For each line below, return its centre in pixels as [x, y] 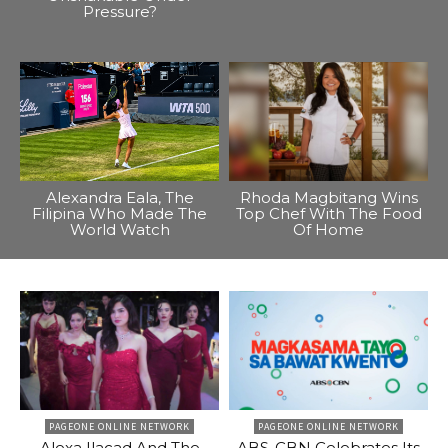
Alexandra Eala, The [119, 198]
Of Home [328, 230]
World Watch [119, 230]
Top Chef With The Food [328, 214]
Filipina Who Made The [119, 214]
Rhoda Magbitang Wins [328, 198]
